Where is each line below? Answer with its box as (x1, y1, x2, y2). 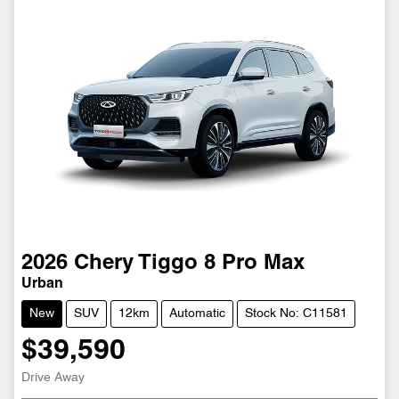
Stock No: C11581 (245, 308, 347, 321)
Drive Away (21, 372, 85, 385)
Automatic (169, 308, 225, 321)
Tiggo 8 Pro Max (138, 254, 305, 274)
